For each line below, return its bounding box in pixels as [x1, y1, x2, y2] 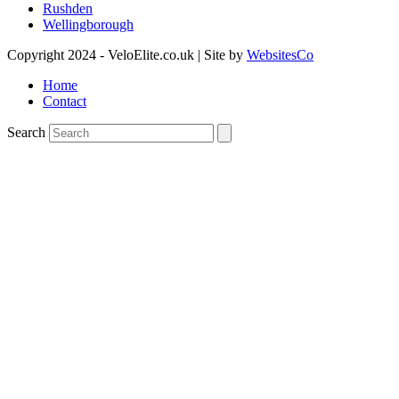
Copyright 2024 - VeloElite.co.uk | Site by [7, 46, 247, 62]
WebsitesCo [247, 46, 313, 62]
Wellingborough [43, 16, 134, 32]
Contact [43, 93, 86, 109]
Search [7, 124, 45, 140]
